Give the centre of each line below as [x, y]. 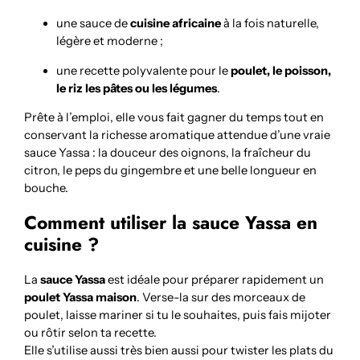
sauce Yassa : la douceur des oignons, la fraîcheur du [168, 153]
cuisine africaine [176, 23]
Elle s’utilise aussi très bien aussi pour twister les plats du [179, 351]
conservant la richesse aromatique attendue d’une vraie [178, 135]
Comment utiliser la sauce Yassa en [171, 223]
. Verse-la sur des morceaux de [221, 298]
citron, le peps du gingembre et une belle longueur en [171, 171]
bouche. [47, 188]
